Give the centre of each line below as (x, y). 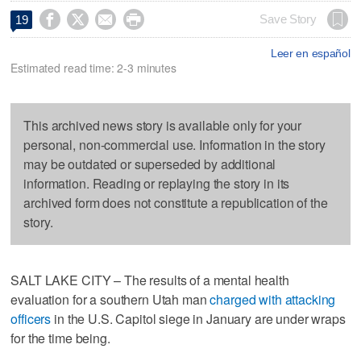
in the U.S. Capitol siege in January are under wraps (198, 318)
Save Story (288, 19)
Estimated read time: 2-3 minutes (93, 67)
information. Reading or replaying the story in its (157, 183)
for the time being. (60, 338)
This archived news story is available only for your (163, 125)
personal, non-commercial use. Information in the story (174, 144)
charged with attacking (273, 299)
